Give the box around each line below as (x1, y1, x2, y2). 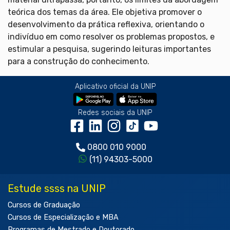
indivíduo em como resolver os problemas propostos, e (8, 31, 215, 42)
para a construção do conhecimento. (8, 56, 149, 66)
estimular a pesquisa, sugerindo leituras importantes (8, 44, 211, 54)
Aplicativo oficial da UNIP (74, 82, 156, 91)
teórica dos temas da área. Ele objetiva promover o (8, 7, 202, 17)
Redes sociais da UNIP (78, 108, 152, 117)
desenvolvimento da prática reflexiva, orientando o (8, 19, 204, 29)
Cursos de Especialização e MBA (8, 213, 119, 222)
